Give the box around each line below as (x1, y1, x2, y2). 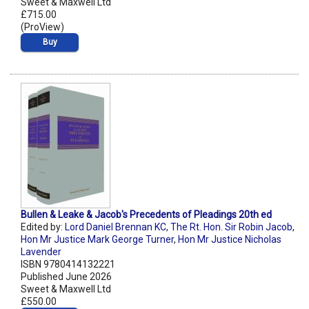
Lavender (21, 246, 61, 258)
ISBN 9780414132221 (21, 259, 115, 270)
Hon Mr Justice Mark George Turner (21, 234, 174, 246)
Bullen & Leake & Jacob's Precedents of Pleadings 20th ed (21, 209, 272, 221)
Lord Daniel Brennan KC (65, 221, 166, 233)
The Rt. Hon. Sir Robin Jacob (170, 221, 292, 233)
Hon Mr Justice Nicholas (178, 234, 281, 246)
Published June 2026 (21, 271, 112, 283)
